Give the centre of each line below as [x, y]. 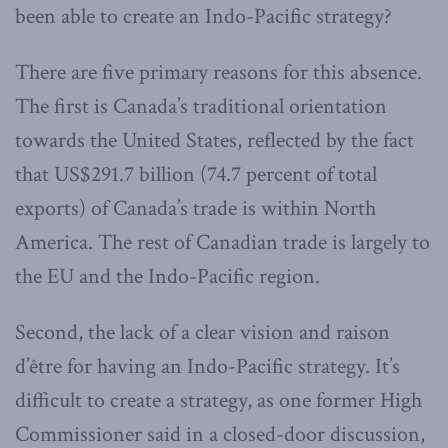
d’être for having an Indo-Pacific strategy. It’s [207, 366]
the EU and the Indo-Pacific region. [167, 276]
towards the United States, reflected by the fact [214, 140]
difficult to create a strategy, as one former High [218, 400]
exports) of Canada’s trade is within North [195, 208]
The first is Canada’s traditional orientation [201, 106]
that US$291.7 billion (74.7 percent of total [196, 174]
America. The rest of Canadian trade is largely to [222, 242]
